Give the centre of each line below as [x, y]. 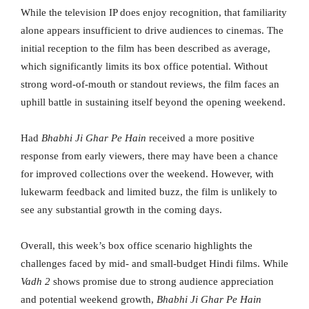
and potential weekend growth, [89, 300]
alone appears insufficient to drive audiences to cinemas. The [152, 31]
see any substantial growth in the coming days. [121, 210]
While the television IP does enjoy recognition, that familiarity [154, 13]
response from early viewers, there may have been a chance [149, 156]
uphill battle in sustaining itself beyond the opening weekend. [153, 102]
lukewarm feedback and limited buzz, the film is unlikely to [149, 192]
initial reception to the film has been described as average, [146, 49]
